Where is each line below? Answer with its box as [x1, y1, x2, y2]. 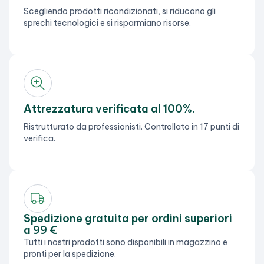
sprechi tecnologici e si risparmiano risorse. [24, 18, 191, 29]
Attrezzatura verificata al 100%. [24, 102, 195, 116]
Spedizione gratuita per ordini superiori [24, 212, 232, 226]
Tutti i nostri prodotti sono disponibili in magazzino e [24, 237, 227, 248]
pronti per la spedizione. [24, 249, 116, 260]
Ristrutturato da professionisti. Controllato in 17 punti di [24, 121, 239, 133]
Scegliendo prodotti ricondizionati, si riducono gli [24, 6, 216, 17]
